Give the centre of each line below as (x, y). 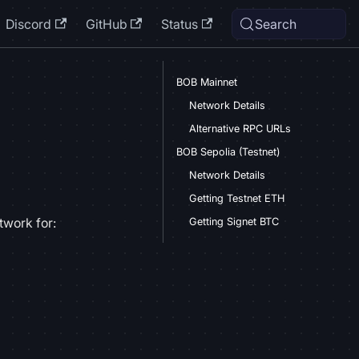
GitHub (106, 24)
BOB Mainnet (207, 82)
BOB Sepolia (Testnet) (228, 152)
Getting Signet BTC (234, 222)
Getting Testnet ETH (237, 198)
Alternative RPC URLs (240, 129)
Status (179, 24)
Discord (29, 24)
